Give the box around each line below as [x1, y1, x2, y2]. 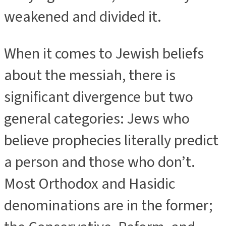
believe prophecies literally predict [4, 129, 218, 151]
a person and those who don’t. [4, 151, 195, 173]
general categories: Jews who [4, 107, 190, 130]
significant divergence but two [4, 86, 193, 108]
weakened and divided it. [4, 6, 161, 28]
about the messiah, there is [4, 64, 176, 86]
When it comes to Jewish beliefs [4, 42, 204, 65]
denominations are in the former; [4, 194, 213, 216]
